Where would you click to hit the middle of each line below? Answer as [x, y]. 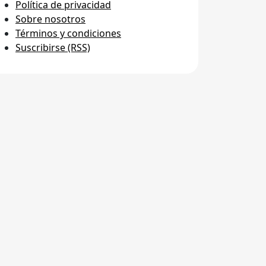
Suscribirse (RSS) [53, 48]
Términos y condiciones [68, 34]
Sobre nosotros [50, 19]
